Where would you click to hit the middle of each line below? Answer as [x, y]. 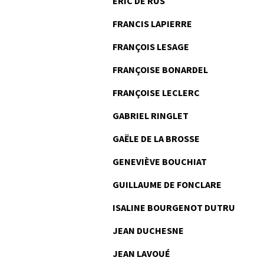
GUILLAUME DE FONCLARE [167, 184]
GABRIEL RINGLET [151, 115]
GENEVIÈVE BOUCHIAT [160, 161]
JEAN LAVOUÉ [141, 253]
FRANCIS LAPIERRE [152, 24]
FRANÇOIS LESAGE [151, 47]
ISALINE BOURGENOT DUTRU [174, 207]
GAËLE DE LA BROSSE [156, 138]
